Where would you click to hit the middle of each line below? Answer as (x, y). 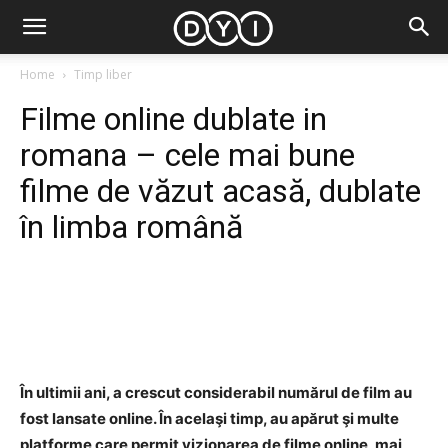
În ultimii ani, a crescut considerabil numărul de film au (216, 392)
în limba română (131, 227)
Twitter (225, 306)
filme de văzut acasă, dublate (220, 191)
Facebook (97, 306)
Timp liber (103, 74)
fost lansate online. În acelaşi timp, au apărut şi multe (209, 418)
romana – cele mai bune (187, 155)
